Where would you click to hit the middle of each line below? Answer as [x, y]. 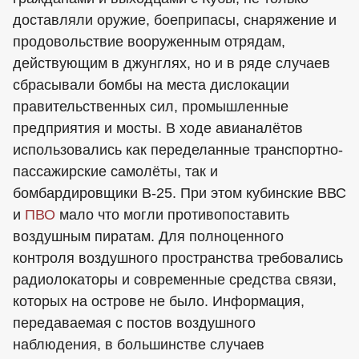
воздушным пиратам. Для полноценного [148, 236]
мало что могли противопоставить [172, 215]
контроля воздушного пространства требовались [178, 258]
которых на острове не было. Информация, [159, 301]
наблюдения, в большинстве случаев [139, 345]
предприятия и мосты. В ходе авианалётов [158, 128]
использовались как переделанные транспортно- [178, 150]
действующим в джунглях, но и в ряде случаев [171, 63]
